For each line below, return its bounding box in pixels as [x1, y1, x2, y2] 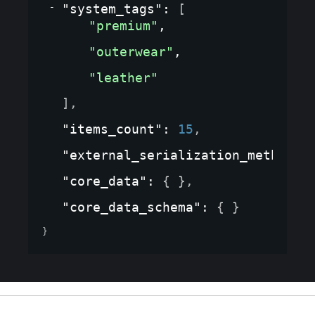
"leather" [89, 70, 158, 85]
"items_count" [62, 121, 162, 136]
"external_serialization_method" [62, 147, 302, 162]
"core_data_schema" [62, 199, 201, 214]
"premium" [89, 18, 158, 33]
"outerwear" [89, 44, 174, 59]
